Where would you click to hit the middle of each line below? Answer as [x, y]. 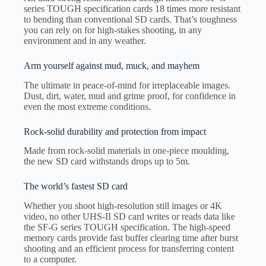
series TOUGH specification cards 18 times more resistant [132, 8]
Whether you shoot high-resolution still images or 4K [123, 206]
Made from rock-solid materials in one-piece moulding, [126, 151]
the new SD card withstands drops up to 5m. [107, 161]
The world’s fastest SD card [76, 186]
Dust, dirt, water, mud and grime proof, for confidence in [130, 96]
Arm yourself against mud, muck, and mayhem [112, 65]
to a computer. [50, 259]
